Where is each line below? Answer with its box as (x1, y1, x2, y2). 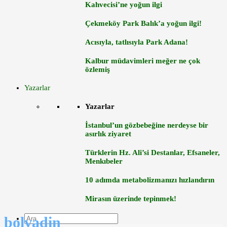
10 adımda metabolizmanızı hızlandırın (85, 176, 214, 184)
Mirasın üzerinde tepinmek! (85, 195, 176, 203)
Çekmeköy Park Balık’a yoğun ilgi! (85, 19, 202, 27)
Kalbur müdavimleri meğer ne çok (85, 56, 200, 65)
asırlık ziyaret (85, 130, 131, 138)
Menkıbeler (85, 157, 123, 166)
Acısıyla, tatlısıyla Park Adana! (85, 37, 188, 46)
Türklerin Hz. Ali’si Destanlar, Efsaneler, (85, 148, 220, 157)
